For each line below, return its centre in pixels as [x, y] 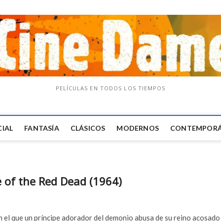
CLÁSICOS [88, 128]
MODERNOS [138, 128]
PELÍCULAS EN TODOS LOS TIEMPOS [110, 88]
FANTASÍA [42, 128]
